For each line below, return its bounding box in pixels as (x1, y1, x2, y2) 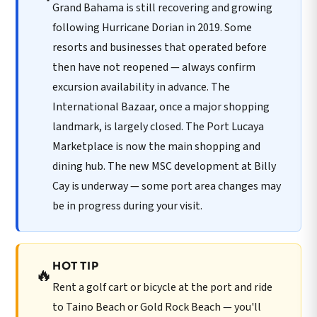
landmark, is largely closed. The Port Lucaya (52, 119, 264, 135)
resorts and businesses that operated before (52, 40, 267, 56)
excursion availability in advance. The (52, 79, 230, 96)
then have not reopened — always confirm (52, 59, 255, 76)
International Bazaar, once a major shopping (52, 99, 270, 115)
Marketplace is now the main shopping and (52, 139, 260, 155)
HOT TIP (52, 259, 99, 273)
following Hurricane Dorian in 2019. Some (52, 20, 252, 36)
